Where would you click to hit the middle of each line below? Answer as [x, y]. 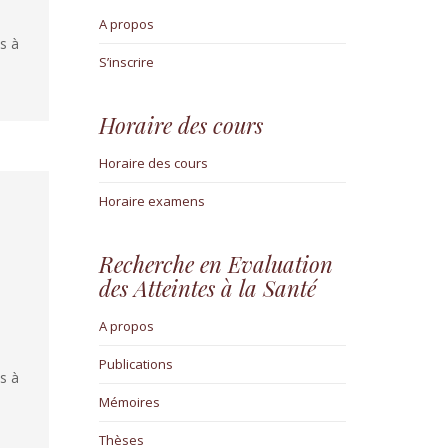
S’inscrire [126, 62]
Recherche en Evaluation [215, 264]
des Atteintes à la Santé [207, 288]
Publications [135, 364]
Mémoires [129, 402]
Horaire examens [151, 201]
